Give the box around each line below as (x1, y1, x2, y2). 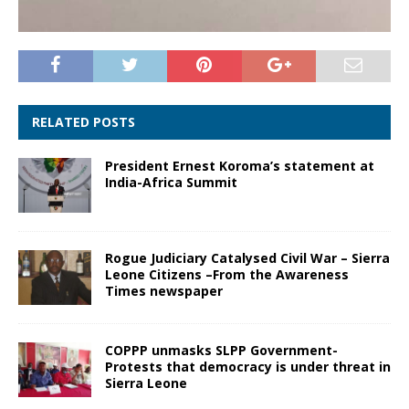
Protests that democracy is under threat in (105, 357, 391, 375)
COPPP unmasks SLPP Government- (105, 341, 338, 359)
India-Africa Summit (105, 173, 237, 191)
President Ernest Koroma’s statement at (105, 156, 374, 174)
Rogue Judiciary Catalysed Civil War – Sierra (105, 248, 390, 267)
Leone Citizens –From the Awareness (105, 265, 349, 283)
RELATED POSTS (32, 112, 135, 131)
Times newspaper (105, 281, 223, 299)
